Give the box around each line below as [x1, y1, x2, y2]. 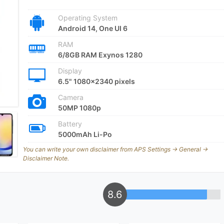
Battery [57, 119, 82, 128]
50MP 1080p [57, 103, 101, 112]
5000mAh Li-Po [57, 130, 112, 138]
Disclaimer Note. [22, 154, 69, 162]
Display [57, 66, 82, 75]
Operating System [57, 13, 117, 22]
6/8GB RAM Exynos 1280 [57, 50, 142, 59]
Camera [57, 93, 83, 101]
